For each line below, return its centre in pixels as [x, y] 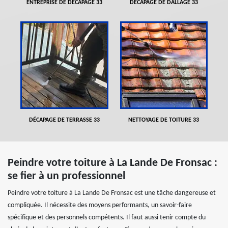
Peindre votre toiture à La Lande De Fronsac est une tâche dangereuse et [112, 193]
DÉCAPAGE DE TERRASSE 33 [64, 120]
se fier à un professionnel [66, 177]
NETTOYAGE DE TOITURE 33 [164, 120]
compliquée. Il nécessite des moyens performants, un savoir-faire [100, 206]
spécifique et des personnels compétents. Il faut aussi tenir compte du [107, 218]
